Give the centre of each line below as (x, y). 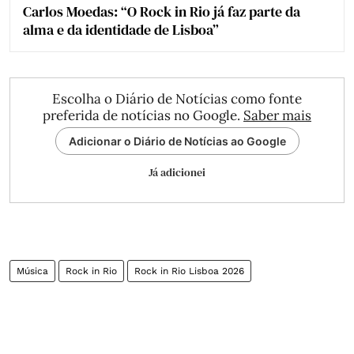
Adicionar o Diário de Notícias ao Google (177, 141)
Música (32, 271)
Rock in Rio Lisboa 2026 (189, 271)
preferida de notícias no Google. (143, 115)
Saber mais (277, 115)
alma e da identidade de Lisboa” (121, 29)
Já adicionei (177, 172)
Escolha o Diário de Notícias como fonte (177, 98)
